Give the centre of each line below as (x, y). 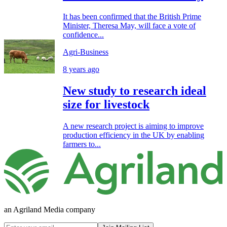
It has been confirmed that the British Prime (132, 17)
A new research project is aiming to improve (133, 126)
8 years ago (81, 69)
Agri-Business (86, 52)
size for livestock (106, 105)
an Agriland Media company (50, 209)
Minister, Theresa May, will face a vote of (129, 26)
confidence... (83, 35)
